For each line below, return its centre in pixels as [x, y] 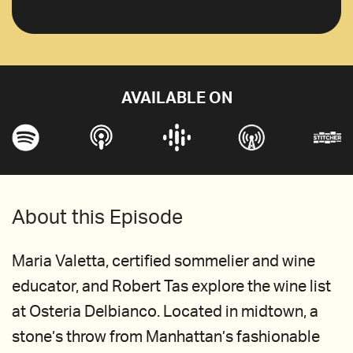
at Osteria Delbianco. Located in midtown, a [165, 312]
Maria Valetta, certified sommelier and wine [163, 262]
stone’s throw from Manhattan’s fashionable [166, 337]
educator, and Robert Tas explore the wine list [171, 287]
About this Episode [97, 218]
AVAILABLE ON [176, 98]
